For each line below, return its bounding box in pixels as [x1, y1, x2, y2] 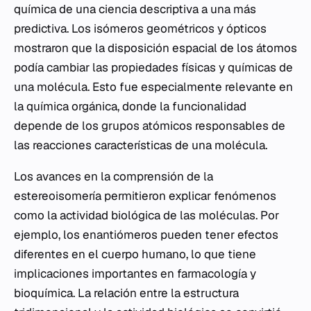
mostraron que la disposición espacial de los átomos [14, 40, 297, 56]
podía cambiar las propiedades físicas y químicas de [14, 60, 293, 75]
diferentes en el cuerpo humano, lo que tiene [14, 246, 256, 262]
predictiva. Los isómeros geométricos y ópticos [14, 21, 267, 36]
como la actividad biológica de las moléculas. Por [14, 208, 279, 223]
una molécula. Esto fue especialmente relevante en [14, 79, 293, 94]
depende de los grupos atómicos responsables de [14, 118, 285, 133]
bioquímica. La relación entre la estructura [14, 285, 239, 301]
